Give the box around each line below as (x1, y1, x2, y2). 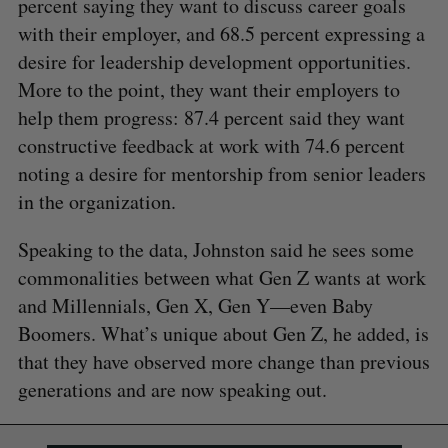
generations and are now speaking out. (17, 375, 327, 403)
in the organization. (17, 187, 176, 215)
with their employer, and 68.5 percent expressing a (17, 19, 425, 47)
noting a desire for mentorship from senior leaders (17, 159, 426, 187)
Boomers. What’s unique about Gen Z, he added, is (17, 319, 429, 347)
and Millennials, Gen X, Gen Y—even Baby (17, 291, 373, 319)
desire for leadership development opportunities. (17, 47, 411, 75)
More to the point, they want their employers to (17, 75, 400, 103)
